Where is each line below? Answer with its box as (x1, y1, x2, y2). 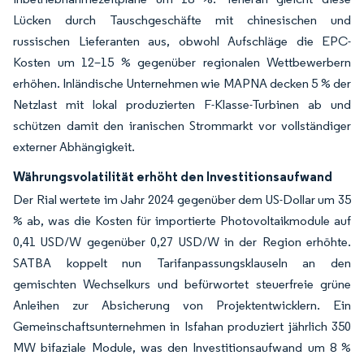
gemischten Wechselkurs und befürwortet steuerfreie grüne (13, 276, 351, 292)
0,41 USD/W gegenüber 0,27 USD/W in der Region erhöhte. (13, 234, 351, 249)
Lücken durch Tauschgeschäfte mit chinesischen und (13, 12, 351, 28)
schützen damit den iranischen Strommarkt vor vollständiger (13, 118, 351, 133)
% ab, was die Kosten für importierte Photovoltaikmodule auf (13, 213, 351, 228)
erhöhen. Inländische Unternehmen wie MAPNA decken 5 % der (13, 76, 351, 91)
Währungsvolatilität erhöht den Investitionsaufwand (13, 168, 332, 184)
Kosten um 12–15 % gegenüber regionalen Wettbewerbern (13, 54, 351, 70)
